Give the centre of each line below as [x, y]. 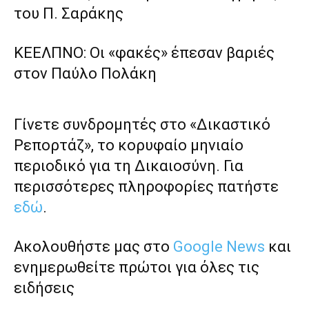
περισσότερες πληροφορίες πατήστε [146, 187]
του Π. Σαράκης [69, 14]
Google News [219, 247]
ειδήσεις [44, 288]
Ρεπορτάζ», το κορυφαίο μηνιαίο [129, 146]
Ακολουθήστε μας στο [93, 247]
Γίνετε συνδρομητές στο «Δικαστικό [142, 125]
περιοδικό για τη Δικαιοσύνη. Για [129, 166]
